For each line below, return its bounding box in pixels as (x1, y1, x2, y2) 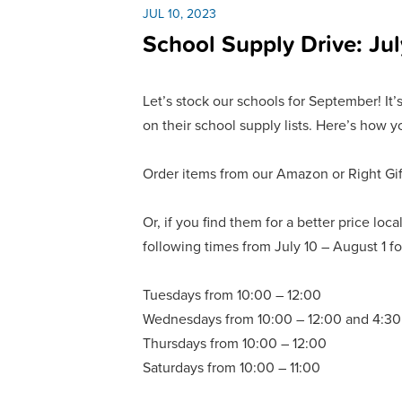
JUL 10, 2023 (143, 4, 217, 23)
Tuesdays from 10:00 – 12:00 (143, 284, 322, 305)
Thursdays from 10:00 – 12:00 (143, 333, 328, 354)
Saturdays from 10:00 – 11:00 (143, 357, 321, 378)
